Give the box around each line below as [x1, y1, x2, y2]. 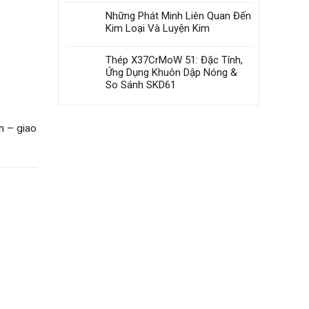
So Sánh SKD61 [105, 78, 176, 91]
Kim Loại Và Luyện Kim [105, 21, 210, 34]
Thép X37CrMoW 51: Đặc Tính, [105, 53, 243, 66]
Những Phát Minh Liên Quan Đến [105, 9, 251, 22]
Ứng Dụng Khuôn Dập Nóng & [105, 66, 237, 79]
